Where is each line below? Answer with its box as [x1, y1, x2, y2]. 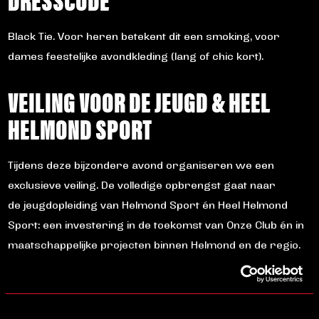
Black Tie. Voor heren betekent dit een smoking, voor [7, 32, 280, 43]
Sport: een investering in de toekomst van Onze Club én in [7, 221, 304, 232]
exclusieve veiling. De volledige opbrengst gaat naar [7, 181, 276, 192]
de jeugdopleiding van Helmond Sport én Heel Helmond [7, 201, 288, 212]
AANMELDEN [7, 271, 113, 310]
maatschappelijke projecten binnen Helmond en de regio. [7, 241, 300, 252]
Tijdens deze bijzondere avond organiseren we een [7, 161, 274, 172]
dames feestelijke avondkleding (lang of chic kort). [7, 52, 263, 63]
